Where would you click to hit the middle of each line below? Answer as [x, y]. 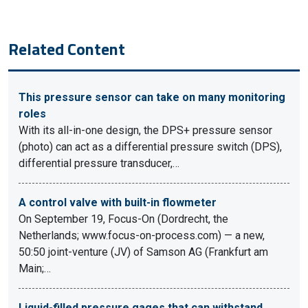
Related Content [67, 49]
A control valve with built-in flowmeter [118, 202]
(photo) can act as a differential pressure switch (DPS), [150, 147]
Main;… [35, 268]
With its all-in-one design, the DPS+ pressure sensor [145, 130]
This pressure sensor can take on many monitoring [152, 97]
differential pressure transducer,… [99, 163]
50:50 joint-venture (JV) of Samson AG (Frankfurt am [143, 252]
